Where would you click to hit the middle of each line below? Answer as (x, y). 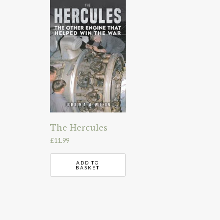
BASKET (88, 167)
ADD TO (88, 162)
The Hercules (79, 128)
